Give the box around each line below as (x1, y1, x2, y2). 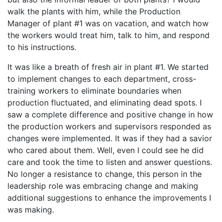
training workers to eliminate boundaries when (7, 85, 181, 96)
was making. (7, 204, 54, 215)
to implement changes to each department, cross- (7, 73, 196, 84)
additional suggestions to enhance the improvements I (7, 192, 211, 203)
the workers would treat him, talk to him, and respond (7, 30, 210, 40)
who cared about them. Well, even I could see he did (7, 145, 204, 155)
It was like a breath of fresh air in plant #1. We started (7, 61, 209, 72)
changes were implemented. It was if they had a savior (7, 133, 212, 143)
